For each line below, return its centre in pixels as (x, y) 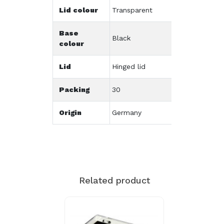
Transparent (132, 10)
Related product (114, 180)
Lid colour (78, 10)
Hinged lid (129, 66)
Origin (70, 112)
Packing (74, 89)
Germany (127, 112)
